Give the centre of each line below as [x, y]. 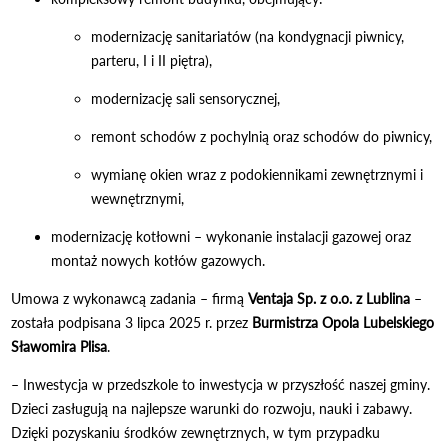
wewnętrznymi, [138, 198]
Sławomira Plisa [59, 346]
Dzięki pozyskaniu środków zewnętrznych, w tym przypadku [196, 432]
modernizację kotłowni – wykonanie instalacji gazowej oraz [231, 236]
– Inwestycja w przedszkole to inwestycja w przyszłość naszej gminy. [221, 384]
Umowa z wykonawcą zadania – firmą [130, 298]
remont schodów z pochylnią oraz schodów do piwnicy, [262, 136]
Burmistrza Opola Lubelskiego [343, 322]
